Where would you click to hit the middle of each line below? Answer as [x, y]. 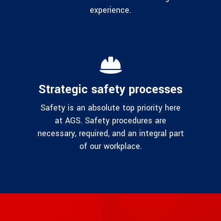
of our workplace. [110, 147]
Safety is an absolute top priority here [110, 108]
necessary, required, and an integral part [110, 134]
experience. [110, 10]
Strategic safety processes [110, 90]
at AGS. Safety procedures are [110, 121]
